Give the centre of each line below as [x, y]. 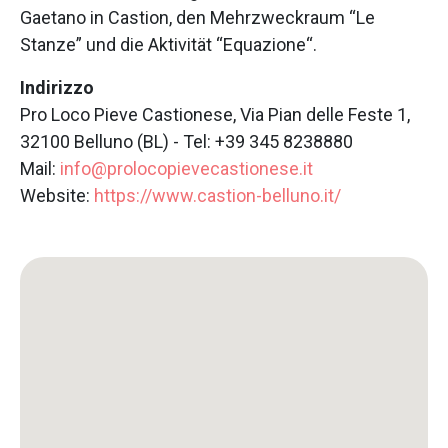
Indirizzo [57, 87]
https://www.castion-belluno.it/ [217, 195]
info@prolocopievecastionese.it [186, 168]
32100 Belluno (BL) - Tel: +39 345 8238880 [186, 141]
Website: [57, 195]
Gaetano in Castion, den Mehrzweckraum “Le [197, 17]
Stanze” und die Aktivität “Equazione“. [168, 44]
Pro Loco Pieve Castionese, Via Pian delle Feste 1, [215, 114]
